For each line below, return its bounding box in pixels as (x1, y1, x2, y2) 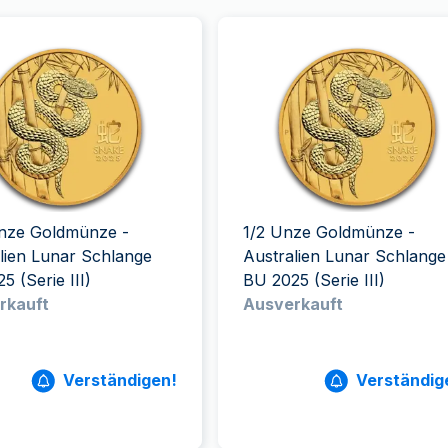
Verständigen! (62, 370, 177, 390)
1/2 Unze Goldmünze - (242, 222, 415, 242)
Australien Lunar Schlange (242, 246, 446, 266)
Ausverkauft (242, 294, 343, 314)
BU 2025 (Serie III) (242, 270, 385, 290)
